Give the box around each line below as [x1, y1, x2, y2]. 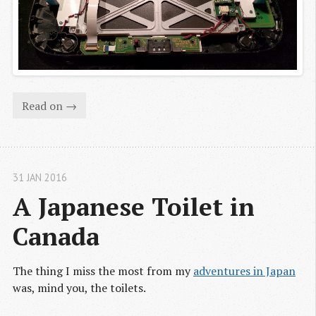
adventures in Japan [193, 263, 296, 279]
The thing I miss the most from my [13, 263, 193, 279]
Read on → [21, 97, 77, 114]
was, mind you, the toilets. [13, 280, 146, 296]
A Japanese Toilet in [13, 190, 255, 224]
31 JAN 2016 [13, 171, 67, 185]
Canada [13, 219, 99, 253]
